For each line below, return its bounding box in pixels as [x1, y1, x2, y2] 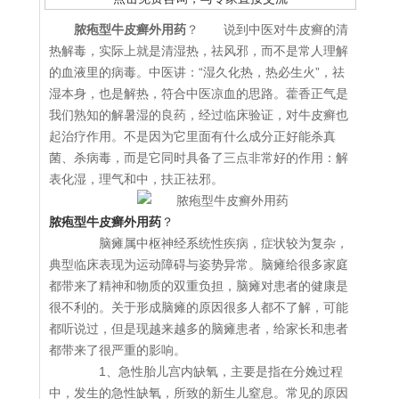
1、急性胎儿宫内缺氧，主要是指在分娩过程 [74, 364, 343, 379]
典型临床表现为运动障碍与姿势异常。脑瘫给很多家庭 [49, 257, 348, 273]
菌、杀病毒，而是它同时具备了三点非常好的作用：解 [49, 151, 348, 166]
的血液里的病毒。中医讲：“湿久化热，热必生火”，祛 [49, 65, 345, 80]
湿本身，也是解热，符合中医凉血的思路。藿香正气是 [49, 86, 348, 102]
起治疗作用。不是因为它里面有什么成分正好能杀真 [49, 129, 336, 144]
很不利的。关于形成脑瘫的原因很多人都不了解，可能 [49, 300, 348, 315]
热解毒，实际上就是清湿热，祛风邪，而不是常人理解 [49, 44, 348, 59]
